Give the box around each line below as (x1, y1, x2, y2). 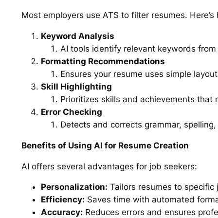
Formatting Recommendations (40, 56, 165, 66)
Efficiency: (40, 195, 85, 205)
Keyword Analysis (40, 31, 114, 41)
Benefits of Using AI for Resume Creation (21, 140, 189, 150)
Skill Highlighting (40, 81, 112, 91)
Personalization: (40, 182, 108, 192)
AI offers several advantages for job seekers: (21, 161, 197, 171)
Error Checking (40, 107, 102, 117)
